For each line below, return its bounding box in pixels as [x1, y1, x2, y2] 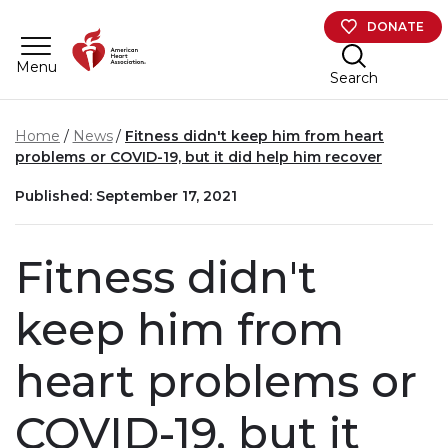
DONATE [367, 18, 425, 34]
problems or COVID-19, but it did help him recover [15, 148, 382, 167]
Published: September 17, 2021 [15, 186, 237, 205]
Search [329, 68, 378, 87]
